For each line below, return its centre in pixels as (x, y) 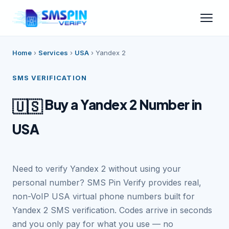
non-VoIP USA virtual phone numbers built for (104, 196)
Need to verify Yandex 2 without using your (97, 169)
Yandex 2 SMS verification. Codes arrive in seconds (112, 210)
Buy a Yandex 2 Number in (122, 105)
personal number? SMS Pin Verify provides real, (107, 182)
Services (53, 53)
